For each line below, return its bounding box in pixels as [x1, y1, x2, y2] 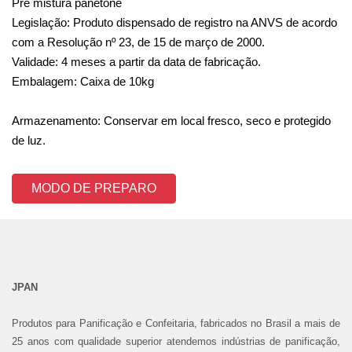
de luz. [12, 134, 46, 148]
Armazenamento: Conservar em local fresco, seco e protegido [12, 114, 331, 128]
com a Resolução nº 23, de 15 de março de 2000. [12, 35, 265, 49]
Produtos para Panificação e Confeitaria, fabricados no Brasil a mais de [12, 317, 340, 330]
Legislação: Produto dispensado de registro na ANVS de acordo [12, 16, 337, 30]
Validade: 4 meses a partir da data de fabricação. [12, 55, 261, 69]
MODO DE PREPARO [31, 181, 156, 196]
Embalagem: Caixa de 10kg [12, 75, 154, 89]
